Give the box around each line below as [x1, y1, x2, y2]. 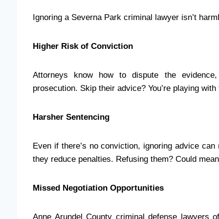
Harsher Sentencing [33, 112, 109, 122]
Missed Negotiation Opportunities [33, 183, 164, 193]
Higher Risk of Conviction [33, 41, 133, 51]
